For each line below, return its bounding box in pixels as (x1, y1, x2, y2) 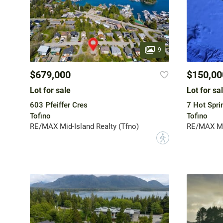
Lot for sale (29, 86, 71, 96)
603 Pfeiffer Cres (29, 101, 88, 110)
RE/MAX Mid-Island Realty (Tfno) (29, 122, 139, 131)
